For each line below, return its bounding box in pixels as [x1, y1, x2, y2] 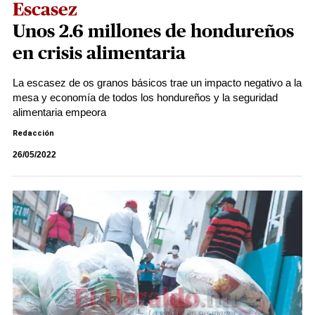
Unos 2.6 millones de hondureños [13, 22, 294, 41]
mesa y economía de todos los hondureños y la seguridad [13, 91, 278, 103]
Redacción [13, 129, 54, 138]
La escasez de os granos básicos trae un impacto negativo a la [13, 77, 302, 89]
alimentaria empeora [13, 106, 106, 118]
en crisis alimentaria [13, 44, 186, 63]
